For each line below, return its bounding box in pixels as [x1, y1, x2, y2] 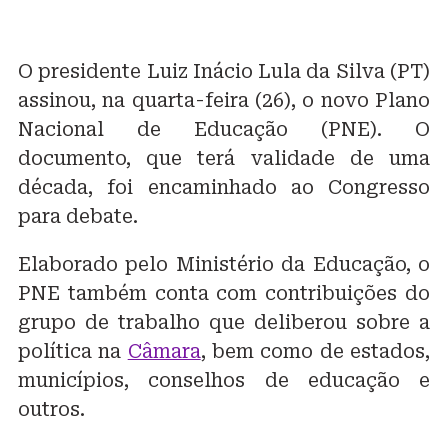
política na [18, 340, 128, 364]
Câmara [127, 340, 201, 364]
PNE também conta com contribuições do [18, 282, 430, 306]
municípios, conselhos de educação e [18, 369, 430, 393]
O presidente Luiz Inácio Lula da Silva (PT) [18, 60, 430, 84]
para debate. [18, 205, 138, 229]
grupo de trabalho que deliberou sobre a [18, 311, 430, 335]
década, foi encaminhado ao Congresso [18, 176, 430, 200]
